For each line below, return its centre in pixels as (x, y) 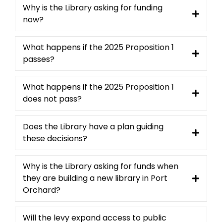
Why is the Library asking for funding (93, 8)
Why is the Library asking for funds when (101, 166)
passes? (39, 59)
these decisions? (55, 139)
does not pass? (52, 99)
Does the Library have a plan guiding (93, 127)
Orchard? (42, 190)
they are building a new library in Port (95, 178)
